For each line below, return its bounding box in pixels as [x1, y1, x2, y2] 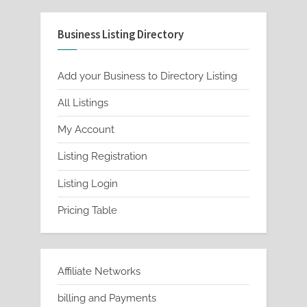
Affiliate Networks [58, 265, 140, 278]
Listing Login [58, 177, 118, 190]
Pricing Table [58, 204, 117, 217]
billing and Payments [58, 291, 156, 304]
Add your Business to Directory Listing [58, 69, 237, 82]
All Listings [58, 97, 108, 110]
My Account [58, 123, 114, 136]
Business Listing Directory [58, 27, 184, 42]
